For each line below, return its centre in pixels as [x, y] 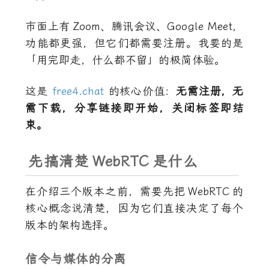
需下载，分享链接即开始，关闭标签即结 [134, 108]
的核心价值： [140, 91]
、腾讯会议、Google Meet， [172, 26]
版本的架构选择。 [70, 225]
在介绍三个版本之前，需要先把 [105, 192]
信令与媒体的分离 [76, 259]
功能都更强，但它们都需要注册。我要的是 [134, 43]
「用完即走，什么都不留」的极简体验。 [125, 60]
